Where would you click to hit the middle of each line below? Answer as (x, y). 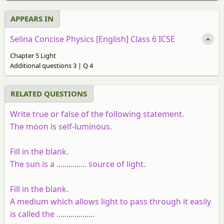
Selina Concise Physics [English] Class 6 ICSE (92, 39)
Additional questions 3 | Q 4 (51, 65)
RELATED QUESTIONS (49, 93)
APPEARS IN (32, 18)
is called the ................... (52, 214)
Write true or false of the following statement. (97, 114)
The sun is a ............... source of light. (78, 164)
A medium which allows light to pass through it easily (110, 201)
